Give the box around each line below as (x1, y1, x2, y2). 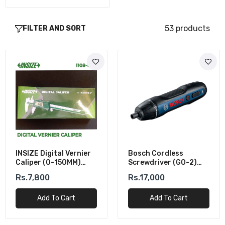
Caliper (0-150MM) (16, 158, 81, 167)
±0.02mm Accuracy (16, 167, 83, 176)
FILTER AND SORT (23, 24, 86, 33)
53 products (165, 24, 210, 33)
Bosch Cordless (128, 149, 183, 158)
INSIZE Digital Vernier (16, 149, 91, 158)
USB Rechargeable (128, 167, 193, 176)
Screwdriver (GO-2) (128, 158, 197, 167)
